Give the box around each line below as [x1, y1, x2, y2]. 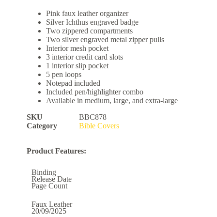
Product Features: [26, 147, 86, 155]
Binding [31, 168, 56, 177]
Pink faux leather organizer [46, 9, 128, 18]
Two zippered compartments [46, 27, 133, 35]
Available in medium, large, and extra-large [46, 96, 178, 105]
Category [26, 122, 57, 130]
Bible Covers [78, 122, 119, 130]
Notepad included [46, 79, 100, 88]
